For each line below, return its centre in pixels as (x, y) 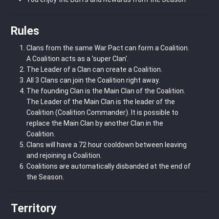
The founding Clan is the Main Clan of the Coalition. (106, 91)
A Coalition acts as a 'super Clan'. (77, 59)
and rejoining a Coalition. (64, 156)
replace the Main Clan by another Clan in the (95, 123)
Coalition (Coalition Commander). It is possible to (102, 113)
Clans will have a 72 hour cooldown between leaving (107, 145)
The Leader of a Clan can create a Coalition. (94, 70)
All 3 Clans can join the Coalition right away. (93, 80)
